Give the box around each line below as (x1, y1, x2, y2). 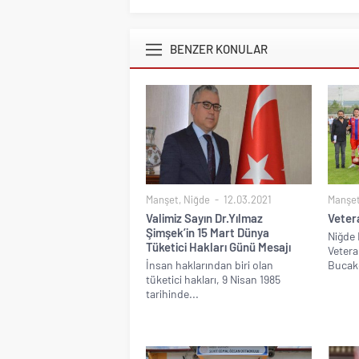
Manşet (146, 193, 179, 207)
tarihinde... (146, 287, 199, 301)
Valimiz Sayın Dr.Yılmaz (146, 211, 263, 226)
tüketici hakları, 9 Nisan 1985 (146, 272, 280, 287)
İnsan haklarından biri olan (146, 258, 273, 272)
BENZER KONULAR (170, 42, 268, 57)
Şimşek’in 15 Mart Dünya (146, 225, 269, 240)
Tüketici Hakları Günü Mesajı (146, 240, 291, 255)
